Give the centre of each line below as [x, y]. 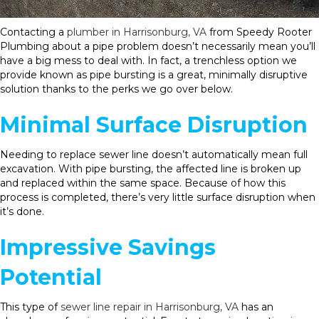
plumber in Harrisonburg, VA [137, 32]
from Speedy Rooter [259, 32]
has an [256, 307]
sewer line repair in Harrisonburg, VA [150, 307]
